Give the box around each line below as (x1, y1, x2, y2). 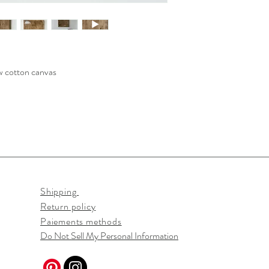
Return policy (40, 199, 96, 213)
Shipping (40, 184, 79, 198)
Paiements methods (40, 214, 122, 228)
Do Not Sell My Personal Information (40, 228, 178, 243)
